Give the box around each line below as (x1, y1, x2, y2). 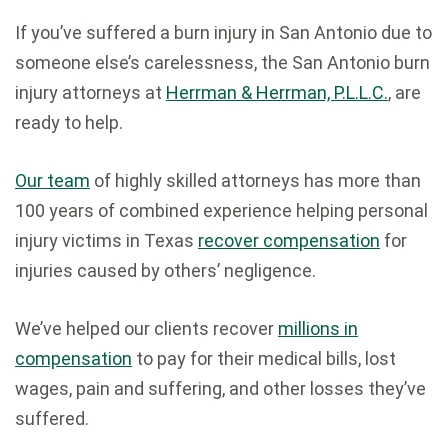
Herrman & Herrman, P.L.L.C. (166, 82, 388, 104)
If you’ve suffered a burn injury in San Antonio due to (15, 22, 432, 44)
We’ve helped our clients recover (15, 318, 278, 340)
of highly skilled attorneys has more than (90, 170, 421, 192)
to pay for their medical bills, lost (132, 348, 396, 370)
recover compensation (198, 230, 380, 252)
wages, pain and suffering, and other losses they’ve (15, 378, 426, 400)
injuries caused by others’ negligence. (15, 260, 316, 282)
